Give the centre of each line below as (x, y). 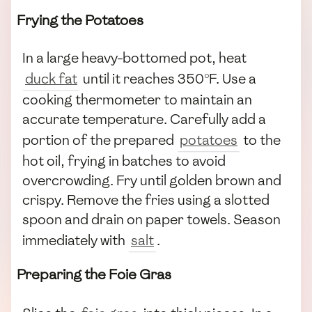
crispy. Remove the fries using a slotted (146, 200)
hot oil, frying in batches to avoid (124, 161)
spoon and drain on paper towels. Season (151, 219)
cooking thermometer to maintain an (137, 99)
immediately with (75, 240)
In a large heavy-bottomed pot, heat (134, 57)
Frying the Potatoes (80, 21)
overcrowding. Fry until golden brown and (152, 180)
